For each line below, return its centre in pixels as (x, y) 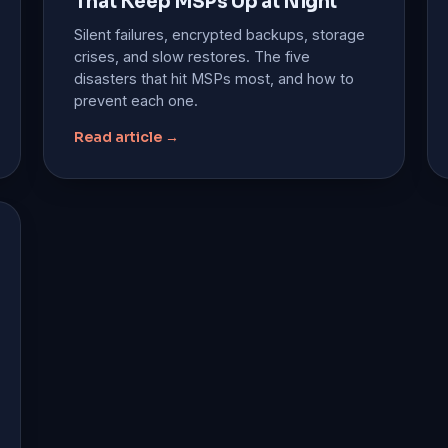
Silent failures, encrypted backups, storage (219, 34)
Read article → (126, 136)
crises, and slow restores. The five (191, 56)
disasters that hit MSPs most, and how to (213, 78)
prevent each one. (135, 100)
